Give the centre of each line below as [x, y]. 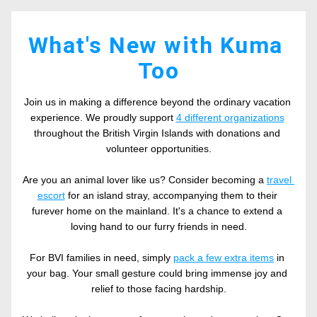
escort [51, 195]
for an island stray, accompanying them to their [171, 195]
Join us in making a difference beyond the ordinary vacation [157, 102]
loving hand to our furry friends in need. [158, 226]
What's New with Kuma [155, 45]
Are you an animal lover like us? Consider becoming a [145, 180]
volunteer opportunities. [158, 149]
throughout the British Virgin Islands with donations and [157, 133]
